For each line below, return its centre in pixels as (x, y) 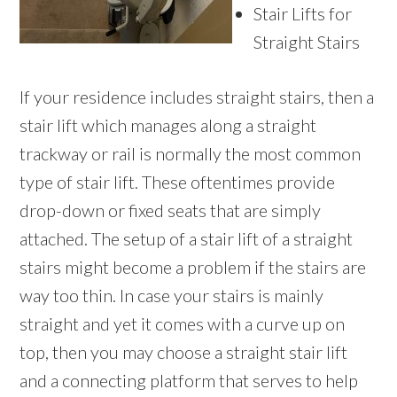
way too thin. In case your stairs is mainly (172, 296)
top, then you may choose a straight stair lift (184, 352)
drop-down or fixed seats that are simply (171, 210)
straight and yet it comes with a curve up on (183, 324)
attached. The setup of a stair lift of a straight (187, 239)
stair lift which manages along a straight (168, 125)
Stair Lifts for (303, 14)
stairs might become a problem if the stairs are (193, 267)
